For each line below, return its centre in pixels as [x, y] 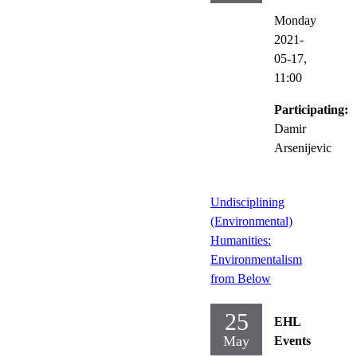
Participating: [311, 109]
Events [292, 340]
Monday [295, 20]
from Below [241, 278]
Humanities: [241, 240]
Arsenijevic [303, 147]
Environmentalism [256, 259]
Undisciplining [247, 202]
